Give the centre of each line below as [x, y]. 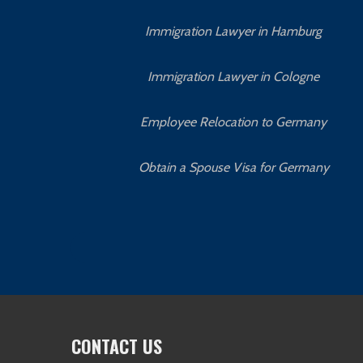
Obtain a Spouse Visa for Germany [233, 167]
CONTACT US [117, 346]
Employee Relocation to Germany [234, 122]
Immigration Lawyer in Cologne [234, 76]
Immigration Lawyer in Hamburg [234, 31]
